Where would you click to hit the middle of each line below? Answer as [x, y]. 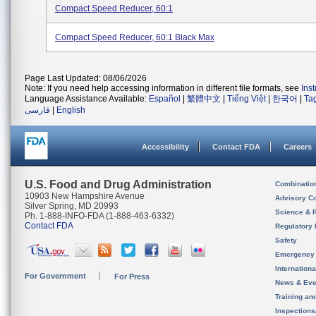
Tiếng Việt [247, 99]
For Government [55, 276]
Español [165, 99]
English [71, 110]
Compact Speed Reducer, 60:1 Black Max [135, 37]
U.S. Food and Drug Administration [118, 184]
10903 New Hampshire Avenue [85, 196]
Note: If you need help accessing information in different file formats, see [163, 88]
